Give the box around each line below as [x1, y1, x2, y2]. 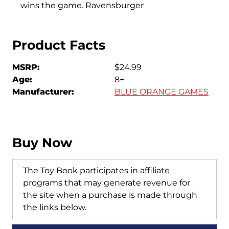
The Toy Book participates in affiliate [23, 165, 170, 175]
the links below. [23, 202, 86, 212]
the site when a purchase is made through [23, 190, 197, 200]
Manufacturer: [12, 86, 74, 97]
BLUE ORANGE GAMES [114, 86, 209, 97]
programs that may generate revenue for [23, 177, 190, 188]
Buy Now [12, 134, 72, 150]
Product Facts [12, 37, 105, 53]
